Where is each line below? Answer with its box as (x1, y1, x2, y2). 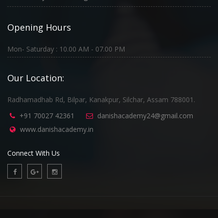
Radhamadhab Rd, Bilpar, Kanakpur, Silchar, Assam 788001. (7, 94, 195, 104)
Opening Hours (7, 21, 71, 33)
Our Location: (7, 72, 64, 84)
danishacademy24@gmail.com (97, 110, 193, 120)
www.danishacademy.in (20, 124, 93, 134)
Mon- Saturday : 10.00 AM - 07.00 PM (7, 44, 125, 54)
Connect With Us (7, 148, 60, 158)
